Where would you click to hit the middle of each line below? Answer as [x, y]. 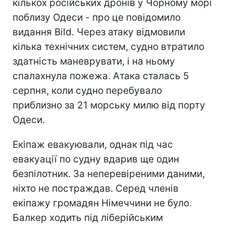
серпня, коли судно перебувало [87, 91]
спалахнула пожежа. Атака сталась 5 [101, 76]
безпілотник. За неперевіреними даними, [109, 174]
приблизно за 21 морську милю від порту [109, 105]
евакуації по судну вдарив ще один [96, 159]
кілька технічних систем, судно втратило [108, 47]
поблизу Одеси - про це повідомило [97, 18]
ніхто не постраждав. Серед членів [96, 189]
